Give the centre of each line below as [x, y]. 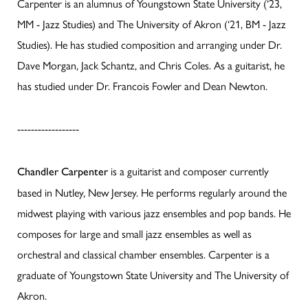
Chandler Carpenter [63, 172]
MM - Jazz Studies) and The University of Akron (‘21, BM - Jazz [152, 24]
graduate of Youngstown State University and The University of [153, 275]
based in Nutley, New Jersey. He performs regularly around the [152, 192]
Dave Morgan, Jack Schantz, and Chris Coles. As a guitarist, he [151, 65]
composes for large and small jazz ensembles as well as [134, 234]
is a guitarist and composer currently [188, 171]
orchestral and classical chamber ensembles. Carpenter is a [143, 254]
